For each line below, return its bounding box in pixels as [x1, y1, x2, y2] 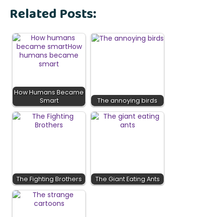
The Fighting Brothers [16, 174, 82, 183]
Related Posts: [10, 3, 96, 25]
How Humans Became [14, 88, 84, 96]
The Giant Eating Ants [95, 174, 160, 183]
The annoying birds [97, 96, 157, 105]
